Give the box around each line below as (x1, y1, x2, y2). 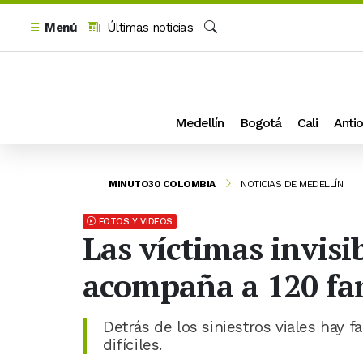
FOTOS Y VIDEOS (98, 216, 173, 227)
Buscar (203, 38, 241, 53)
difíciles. (103, 335, 162, 354)
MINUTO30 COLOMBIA (109, 177, 216, 190)
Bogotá (240, 114, 281, 130)
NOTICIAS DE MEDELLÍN (241, 177, 343, 190)
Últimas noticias (103, 20, 194, 35)
